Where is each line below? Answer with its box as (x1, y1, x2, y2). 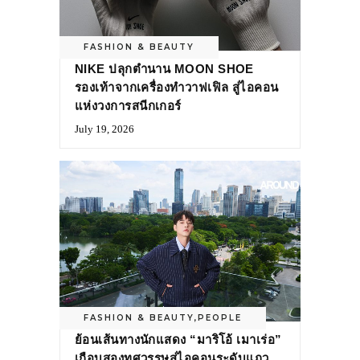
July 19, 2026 (75, 122, 134, 135)
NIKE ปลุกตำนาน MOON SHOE (75, 61, 254, 76)
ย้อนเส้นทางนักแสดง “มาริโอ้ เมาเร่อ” (75, 332, 282, 346)
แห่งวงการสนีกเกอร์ (75, 98, 182, 112)
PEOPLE (198, 312, 242, 323)
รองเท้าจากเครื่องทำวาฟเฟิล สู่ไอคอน (75, 80, 279, 94)
